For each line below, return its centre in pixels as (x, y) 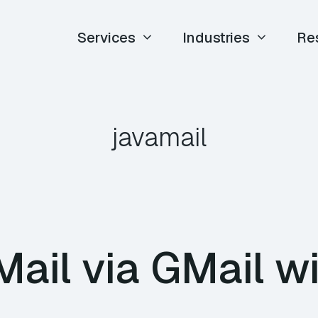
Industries (216, 38)
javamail (159, 137)
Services (107, 38)
